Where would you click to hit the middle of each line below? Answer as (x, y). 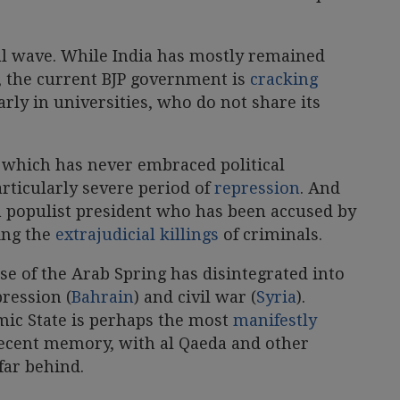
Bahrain (103, 296)
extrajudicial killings (137, 234)
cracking (284, 79)
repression (257, 187)
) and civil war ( (195, 296)
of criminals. (271, 234)
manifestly (275, 320)
